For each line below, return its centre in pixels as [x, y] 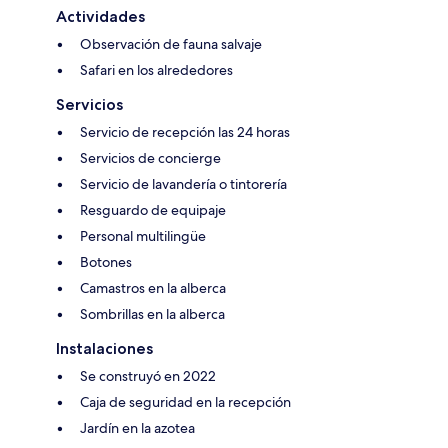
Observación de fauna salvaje [171, 43]
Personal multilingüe [143, 235]
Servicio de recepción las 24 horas [185, 131]
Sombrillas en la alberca [152, 313]
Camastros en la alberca [153, 287]
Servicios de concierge [150, 157]
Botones [106, 261]
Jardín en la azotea [137, 427]
